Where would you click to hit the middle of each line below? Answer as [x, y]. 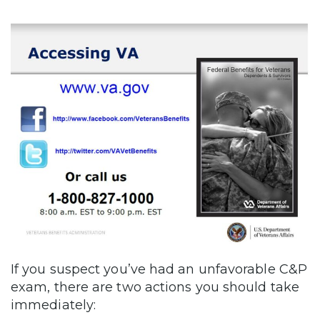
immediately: [54, 305]
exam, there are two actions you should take [155, 287]
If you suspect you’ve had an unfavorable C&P [159, 269]
